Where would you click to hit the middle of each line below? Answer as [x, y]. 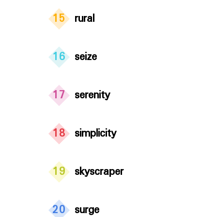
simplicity [95, 134]
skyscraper [99, 172]
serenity [92, 95]
